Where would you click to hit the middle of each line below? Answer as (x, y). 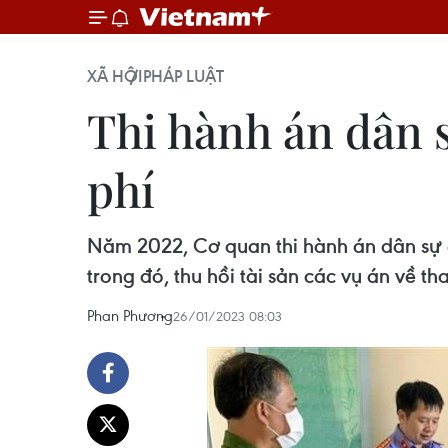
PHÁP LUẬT (183, 76)
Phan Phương (130, 315)
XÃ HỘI (115, 76)
